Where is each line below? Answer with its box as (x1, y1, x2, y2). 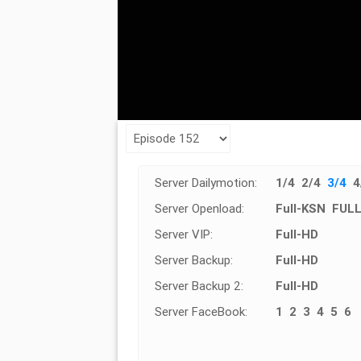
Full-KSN (275, 200, 326, 216)
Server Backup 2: (154, 277, 243, 293)
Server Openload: (154, 200, 244, 216)
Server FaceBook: (154, 303, 247, 319)
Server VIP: (154, 226, 213, 242)
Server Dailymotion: (154, 174, 257, 190)
